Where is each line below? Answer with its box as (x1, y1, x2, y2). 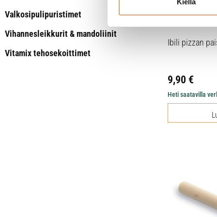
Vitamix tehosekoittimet (5, 48, 91, 58)
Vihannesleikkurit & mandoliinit (5, 29, 117, 39)
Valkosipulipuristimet (5, 9, 81, 19)
